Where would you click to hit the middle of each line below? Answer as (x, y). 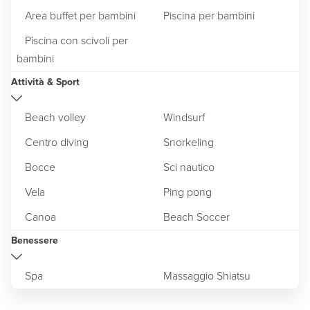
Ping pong (188, 192)
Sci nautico (189, 167)
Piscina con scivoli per (76, 40)
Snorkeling (189, 142)
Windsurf (184, 117)
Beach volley (55, 117)
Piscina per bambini (209, 15)
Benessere (35, 240)
